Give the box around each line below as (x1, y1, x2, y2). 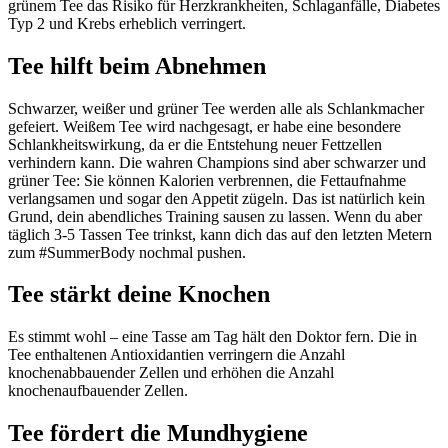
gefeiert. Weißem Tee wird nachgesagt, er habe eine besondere (8, 117, 401, 135)
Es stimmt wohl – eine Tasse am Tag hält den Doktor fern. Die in (8, 328, 417, 346)
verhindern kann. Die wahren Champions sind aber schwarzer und (8, 153, 426, 171)
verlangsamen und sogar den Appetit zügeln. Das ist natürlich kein (8, 189, 425, 207)
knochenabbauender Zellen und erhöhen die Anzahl (8, 364, 334, 382)
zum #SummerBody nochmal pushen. (8, 243, 246, 261)
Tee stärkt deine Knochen (8, 281, 270, 308)
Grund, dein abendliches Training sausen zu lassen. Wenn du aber (8, 207, 422, 225)
